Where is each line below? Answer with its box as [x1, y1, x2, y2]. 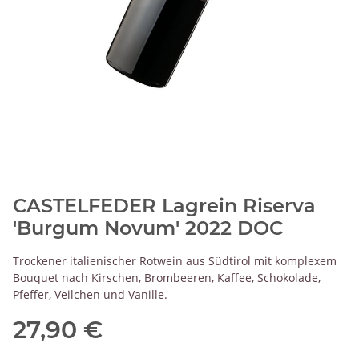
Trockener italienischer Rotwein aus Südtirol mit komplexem [13, 252, 337, 268]
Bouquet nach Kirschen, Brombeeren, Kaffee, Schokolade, [13, 269, 321, 285]
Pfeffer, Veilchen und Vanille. [13, 286, 167, 302]
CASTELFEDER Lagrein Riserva [13, 193, 316, 217]
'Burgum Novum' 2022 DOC [13, 216, 283, 240]
